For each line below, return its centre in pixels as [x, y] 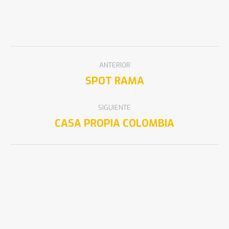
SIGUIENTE [114, 108]
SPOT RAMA [114, 81]
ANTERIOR [114, 65]
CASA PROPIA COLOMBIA [114, 123]
